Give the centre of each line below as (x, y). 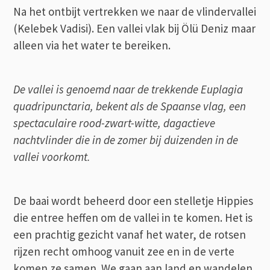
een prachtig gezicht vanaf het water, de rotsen (130, 234)
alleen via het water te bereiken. (92, 45)
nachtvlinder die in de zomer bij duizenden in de (126, 140)
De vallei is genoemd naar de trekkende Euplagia (128, 89)
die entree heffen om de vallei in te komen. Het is (133, 217)
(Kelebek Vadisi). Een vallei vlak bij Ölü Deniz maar (135, 28)
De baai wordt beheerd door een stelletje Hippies (133, 200)
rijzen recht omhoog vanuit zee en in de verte (124, 251)
